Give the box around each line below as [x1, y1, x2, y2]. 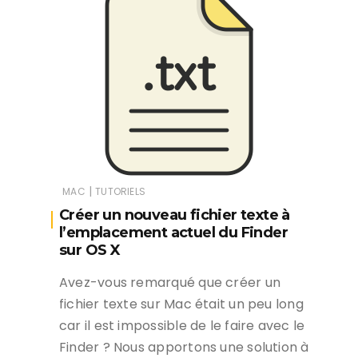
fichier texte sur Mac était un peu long [59, 295, 304, 314]
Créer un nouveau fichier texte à [59, 206, 290, 225]
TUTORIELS [95, 185, 145, 199]
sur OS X [59, 241, 121, 260]
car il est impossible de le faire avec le [59, 316, 305, 336]
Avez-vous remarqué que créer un [59, 273, 280, 292]
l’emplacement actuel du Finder [59, 224, 288, 242]
